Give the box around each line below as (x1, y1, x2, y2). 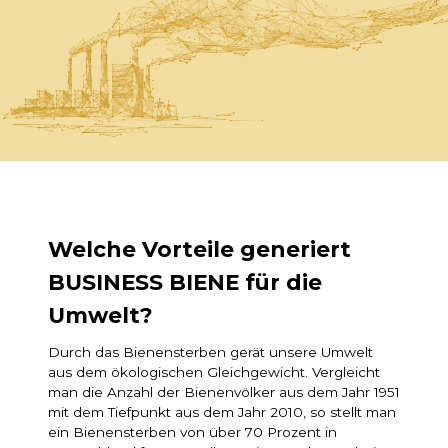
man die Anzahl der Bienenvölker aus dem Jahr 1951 (48, 384, 400, 401)
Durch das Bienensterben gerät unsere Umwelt (48, 344, 373, 361)
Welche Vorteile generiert (48, 236, 351, 263)
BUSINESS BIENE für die (48, 269, 322, 296)
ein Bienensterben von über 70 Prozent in (48, 424, 337, 441)
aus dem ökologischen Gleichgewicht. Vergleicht (48, 364, 380, 381)
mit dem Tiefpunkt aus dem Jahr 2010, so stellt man (48, 404, 396, 421)
